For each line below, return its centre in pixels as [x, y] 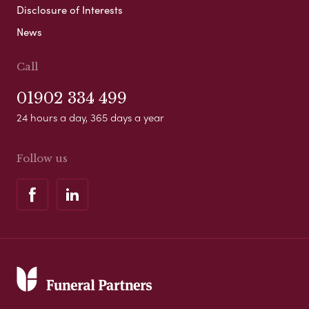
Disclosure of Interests [70, 9]
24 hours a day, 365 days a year [90, 117]
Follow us [42, 158]
